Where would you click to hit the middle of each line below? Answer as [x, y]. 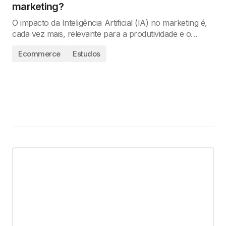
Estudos [86, 54]
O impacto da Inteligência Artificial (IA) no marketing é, [110, 23]
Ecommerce [39, 54]
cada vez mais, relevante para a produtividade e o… [105, 34]
